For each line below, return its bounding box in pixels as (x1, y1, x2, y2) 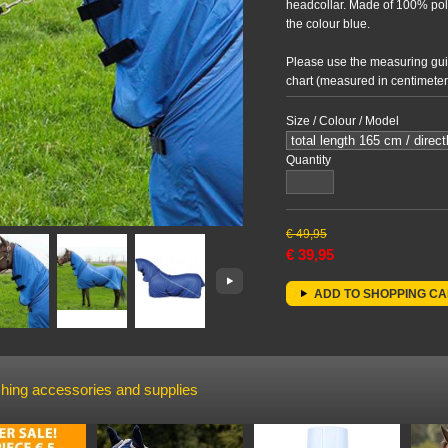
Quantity (286, 153, 331, 167)
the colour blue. (286, 17, 370, 31)
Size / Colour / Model (286, 114, 399, 128)
